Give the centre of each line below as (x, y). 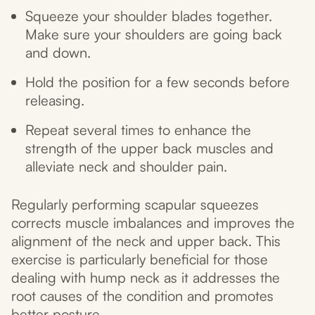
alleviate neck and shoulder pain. (126, 167)
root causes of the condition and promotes (142, 296)
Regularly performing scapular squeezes (135, 205)
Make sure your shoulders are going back (154, 34)
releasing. (55, 101)
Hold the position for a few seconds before (157, 82)
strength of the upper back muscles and (149, 148)
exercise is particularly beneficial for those (140, 259)
